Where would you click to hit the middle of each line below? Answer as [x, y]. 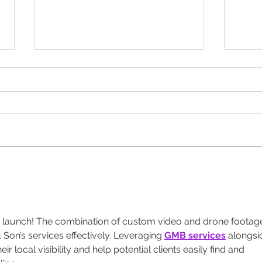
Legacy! [69, 177]
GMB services [195, 235]
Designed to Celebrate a [109, 164]
